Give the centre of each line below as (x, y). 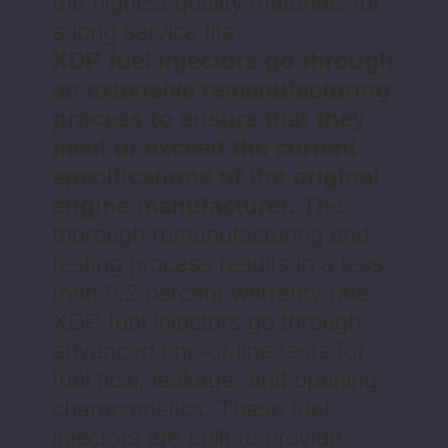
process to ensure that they (208, 118)
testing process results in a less (217, 263)
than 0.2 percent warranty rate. (214, 292)
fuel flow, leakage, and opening (214, 379)
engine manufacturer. (173, 205)
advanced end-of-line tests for (208, 350)
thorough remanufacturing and (210, 234)
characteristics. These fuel (190, 408)
